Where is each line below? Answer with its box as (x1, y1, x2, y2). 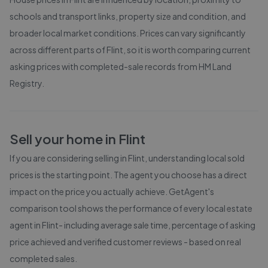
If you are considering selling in (10, 153, 128, 163)
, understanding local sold (145, 153, 245, 163)
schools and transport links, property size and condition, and (10, 11, 246, 22)
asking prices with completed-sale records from (10, 61, 199, 72)
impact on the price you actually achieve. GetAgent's (10, 186, 214, 197)
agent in (10, 220, 42, 230)
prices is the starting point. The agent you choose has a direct (10, 169, 247, 180)
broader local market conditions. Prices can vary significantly (10, 28, 246, 38)
